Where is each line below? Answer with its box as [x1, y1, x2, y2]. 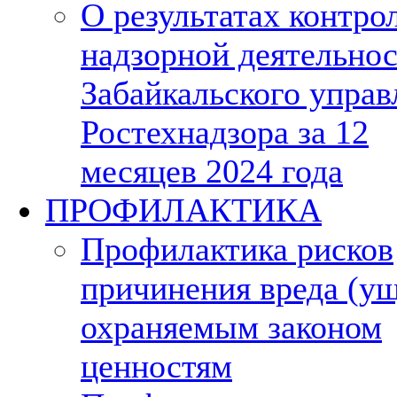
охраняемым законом [81, 308, 382, 346]
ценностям [81, 347, 232, 385]
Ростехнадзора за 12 [81, 113, 369, 151]
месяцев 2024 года [81, 152, 343, 190]
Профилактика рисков [81, 230, 393, 268]
